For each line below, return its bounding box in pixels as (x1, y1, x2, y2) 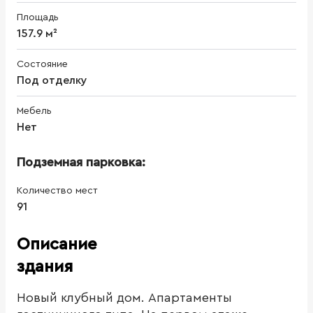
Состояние (17, 59, 68, 69)
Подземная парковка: (17, 155, 145, 168)
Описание (17, 235, 97, 253)
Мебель (17, 105, 52, 116)
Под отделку (17, 74, 87, 86)
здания (17, 258, 73, 275)
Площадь (17, 12, 59, 22)
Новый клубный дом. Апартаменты (17, 291, 232, 304)
